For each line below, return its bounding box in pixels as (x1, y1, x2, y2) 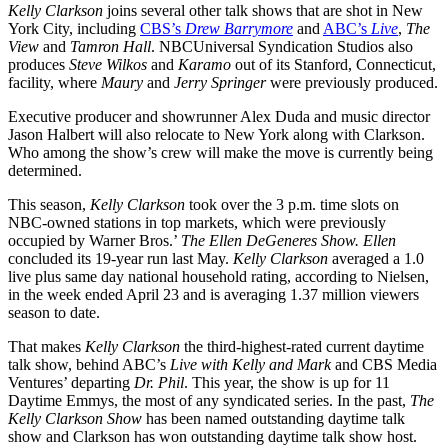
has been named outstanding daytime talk (142, 409, 405, 427)
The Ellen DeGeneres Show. (181, 231, 359, 249)
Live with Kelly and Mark (170, 355, 335, 373)
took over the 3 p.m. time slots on (185, 195, 399, 213)
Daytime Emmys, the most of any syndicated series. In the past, (8, 391, 410, 409)
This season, (8, 195, 90, 213)
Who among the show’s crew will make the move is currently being (8, 143, 433, 161)
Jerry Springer (174, 73, 266, 91)
